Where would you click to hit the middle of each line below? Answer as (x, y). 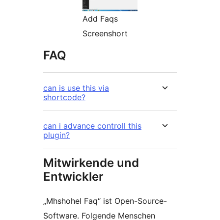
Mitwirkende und (91, 163)
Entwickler (73, 177)
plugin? (56, 135)
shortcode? (64, 97)
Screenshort (105, 34)
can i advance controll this (92, 126)
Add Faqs (100, 19)
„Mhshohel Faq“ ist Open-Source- (105, 201)
